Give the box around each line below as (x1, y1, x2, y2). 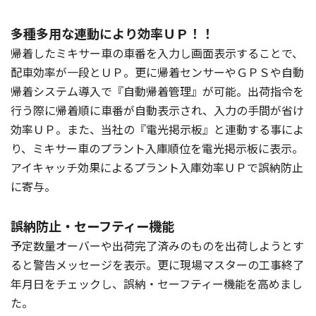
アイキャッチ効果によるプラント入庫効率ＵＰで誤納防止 (11, 158, 303, 176)
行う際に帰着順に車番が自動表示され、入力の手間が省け (11, 101, 304, 119)
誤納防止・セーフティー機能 (11, 216, 174, 235)
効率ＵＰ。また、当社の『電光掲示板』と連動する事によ (11, 120, 304, 138)
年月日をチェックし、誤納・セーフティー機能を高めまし (11, 274, 303, 292)
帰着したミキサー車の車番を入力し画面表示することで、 (11, 44, 303, 61)
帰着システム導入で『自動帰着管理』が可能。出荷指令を (11, 82, 304, 99)
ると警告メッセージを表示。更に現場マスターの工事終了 (11, 255, 304, 273)
